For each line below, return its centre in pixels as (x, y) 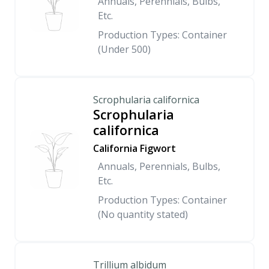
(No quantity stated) (143, 214)
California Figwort (134, 148)
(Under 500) (124, 49)
